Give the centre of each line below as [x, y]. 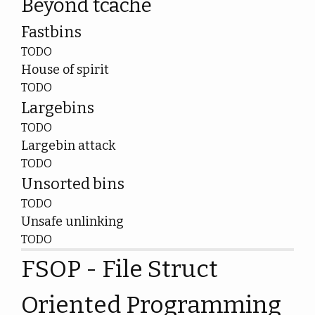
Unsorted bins [73, 184]
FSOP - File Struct [120, 269]
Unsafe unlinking [72, 221]
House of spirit [65, 70]
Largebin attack [68, 146]
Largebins [58, 108]
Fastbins [51, 32]
